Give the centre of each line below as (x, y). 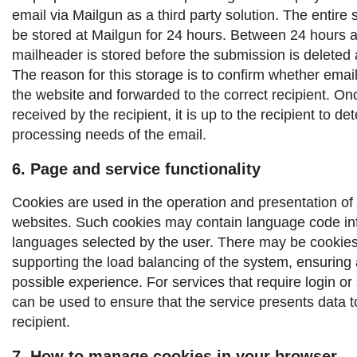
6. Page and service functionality (136, 169)
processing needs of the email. (109, 134)
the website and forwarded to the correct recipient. (171, 94)
